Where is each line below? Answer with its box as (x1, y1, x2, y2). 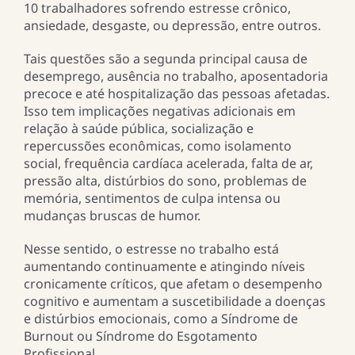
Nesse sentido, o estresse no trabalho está (23, 240, 279, 258)
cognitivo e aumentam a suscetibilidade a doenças (23, 292, 326, 311)
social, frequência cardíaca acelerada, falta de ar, (23, 155, 313, 173)
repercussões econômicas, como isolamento (23, 137, 292, 155)
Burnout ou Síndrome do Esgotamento (23, 327, 258, 345)
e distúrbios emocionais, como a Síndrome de (23, 310, 298, 328)
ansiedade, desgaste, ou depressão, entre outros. (23, 17, 321, 35)
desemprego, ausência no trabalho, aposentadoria (23, 67, 328, 86)
